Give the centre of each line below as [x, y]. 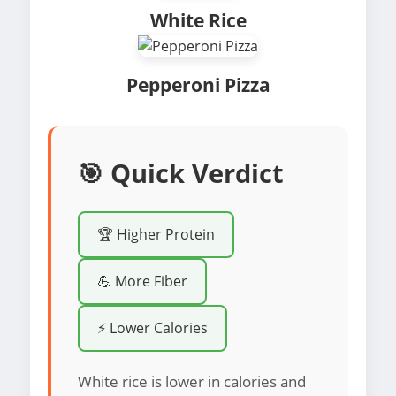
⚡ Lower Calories [152, 328]
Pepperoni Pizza [198, 85]
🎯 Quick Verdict [181, 173]
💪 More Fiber [142, 281]
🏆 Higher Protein [156, 234]
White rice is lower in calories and [192, 381]
